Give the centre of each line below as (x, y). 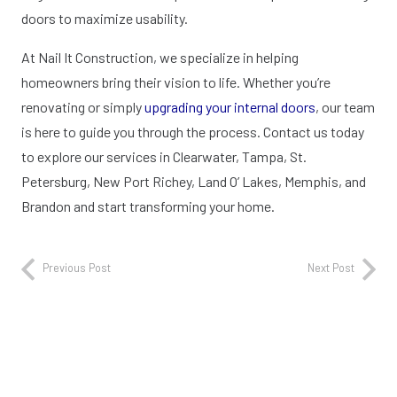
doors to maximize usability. (105, 18)
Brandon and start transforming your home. (148, 206)
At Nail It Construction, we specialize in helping (160, 57)
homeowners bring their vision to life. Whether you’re (176, 82)
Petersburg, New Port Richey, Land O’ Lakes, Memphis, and (194, 181)
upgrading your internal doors (230, 106)
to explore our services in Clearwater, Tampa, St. (164, 156)
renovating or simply (83, 106)
